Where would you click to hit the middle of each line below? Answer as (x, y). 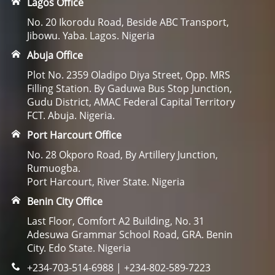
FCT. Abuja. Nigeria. (71, 115)
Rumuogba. (53, 168)
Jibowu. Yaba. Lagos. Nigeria (91, 36)
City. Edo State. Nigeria (79, 248)
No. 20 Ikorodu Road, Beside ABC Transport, (128, 22)
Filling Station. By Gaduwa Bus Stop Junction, (129, 88)
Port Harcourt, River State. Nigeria (106, 182)
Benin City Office (64, 201)
